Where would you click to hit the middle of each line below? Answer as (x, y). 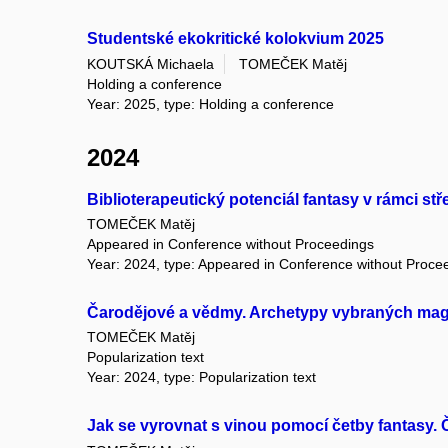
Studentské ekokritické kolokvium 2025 (235, 39)
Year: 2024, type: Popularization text (201, 377)
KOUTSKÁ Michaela (150, 63)
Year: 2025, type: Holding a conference (210, 103)
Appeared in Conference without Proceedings (230, 244)
